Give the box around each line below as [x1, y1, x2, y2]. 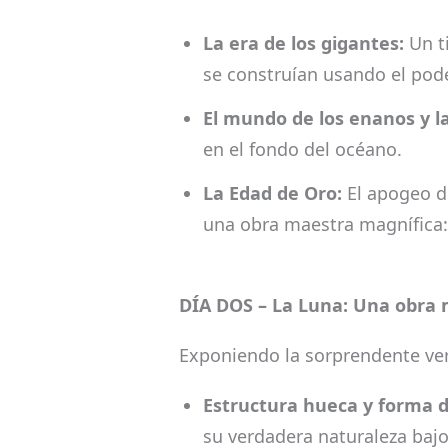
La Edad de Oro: [202, 180, 342, 205]
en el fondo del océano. [202, 136, 402, 161]
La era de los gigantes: [202, 30, 404, 55]
